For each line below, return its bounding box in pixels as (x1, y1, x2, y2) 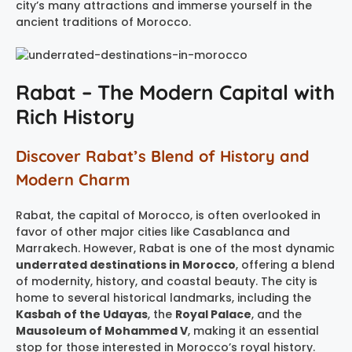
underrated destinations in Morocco (16, 256, 236, 273)
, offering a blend (236, 256, 335, 273)
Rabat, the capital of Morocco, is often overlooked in (16, 207, 321, 223)
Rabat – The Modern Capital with (16, 79, 335, 105)
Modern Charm (16, 169, 130, 189)
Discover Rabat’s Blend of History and (16, 145, 310, 166)
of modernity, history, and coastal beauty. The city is (16, 273, 317, 289)
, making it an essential (188, 322, 319, 339)
